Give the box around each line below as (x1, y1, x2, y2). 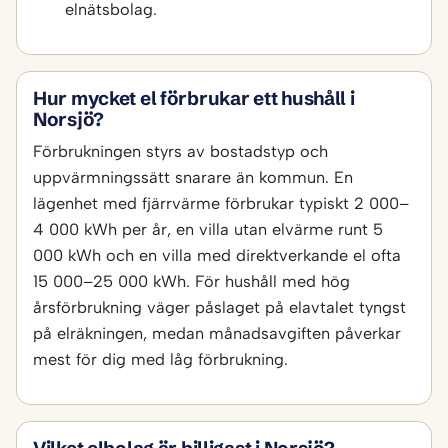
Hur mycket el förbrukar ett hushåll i (33, 87, 355, 111)
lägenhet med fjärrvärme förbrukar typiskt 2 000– (33, 193, 409, 214)
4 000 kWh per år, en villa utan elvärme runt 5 (33, 219, 383, 240)
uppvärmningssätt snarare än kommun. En (33, 167, 353, 188)
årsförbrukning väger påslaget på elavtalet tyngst (33, 297, 406, 318)
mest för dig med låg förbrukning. (33, 349, 288, 370)
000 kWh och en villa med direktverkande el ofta (33, 245, 401, 266)
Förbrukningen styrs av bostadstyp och (33, 141, 328, 162)
